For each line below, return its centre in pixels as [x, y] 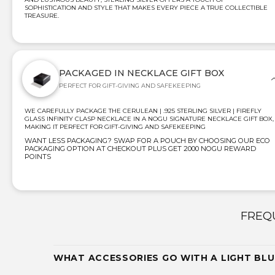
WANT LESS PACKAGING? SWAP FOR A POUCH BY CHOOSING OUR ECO [147, 141]
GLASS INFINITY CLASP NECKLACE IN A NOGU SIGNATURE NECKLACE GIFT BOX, [149, 119]
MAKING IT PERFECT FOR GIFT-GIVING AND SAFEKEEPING [115, 127]
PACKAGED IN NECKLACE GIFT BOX [141, 73]
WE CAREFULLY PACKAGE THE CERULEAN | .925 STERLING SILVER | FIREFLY [143, 111]
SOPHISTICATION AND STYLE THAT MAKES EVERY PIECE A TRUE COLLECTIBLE [146, 8]
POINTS [38, 157]
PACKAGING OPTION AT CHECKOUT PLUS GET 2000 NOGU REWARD [140, 149]
